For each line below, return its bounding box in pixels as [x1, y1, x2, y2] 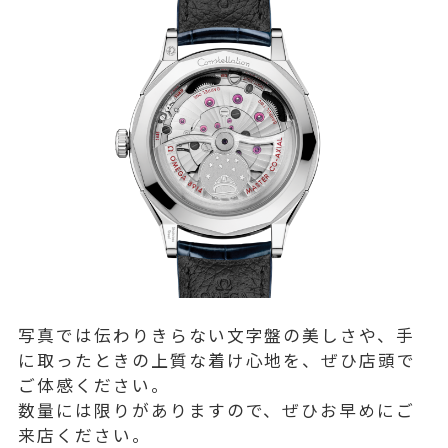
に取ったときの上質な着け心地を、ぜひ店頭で [18, 347, 417, 372]
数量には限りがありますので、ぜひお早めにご [18, 397, 416, 422]
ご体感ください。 [18, 372, 170, 397]
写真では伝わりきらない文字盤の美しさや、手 [18, 322, 416, 347]
